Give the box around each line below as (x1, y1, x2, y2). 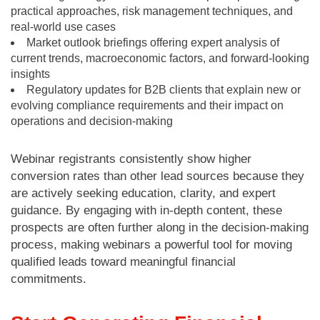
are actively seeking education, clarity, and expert (11, 186, 276, 200)
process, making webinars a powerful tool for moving (11, 237, 292, 251)
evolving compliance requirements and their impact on (11, 99, 284, 111)
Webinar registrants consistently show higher (11, 151, 251, 166)
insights (11, 67, 50, 80)
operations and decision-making (11, 114, 173, 127)
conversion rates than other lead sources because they (11, 169, 304, 183)
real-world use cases (11, 20, 116, 33)
